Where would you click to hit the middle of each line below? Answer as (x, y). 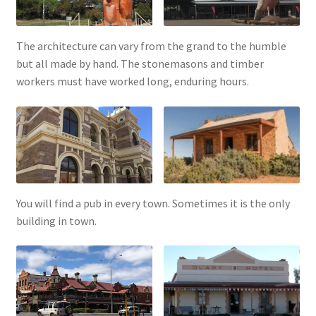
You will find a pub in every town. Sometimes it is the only (153, 203)
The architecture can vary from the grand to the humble (151, 46)
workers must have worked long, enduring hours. (132, 81)
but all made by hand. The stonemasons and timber (140, 64)
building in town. (56, 220)
